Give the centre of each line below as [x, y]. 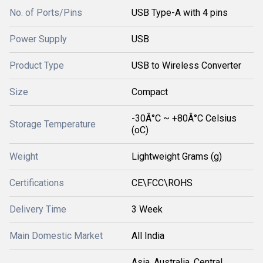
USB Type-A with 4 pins [180, 13]
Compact [150, 92]
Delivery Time [38, 209]
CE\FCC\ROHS [162, 183]
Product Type [37, 65]
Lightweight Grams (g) [177, 156]
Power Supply [38, 39]
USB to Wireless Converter [186, 65]
